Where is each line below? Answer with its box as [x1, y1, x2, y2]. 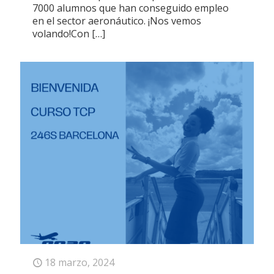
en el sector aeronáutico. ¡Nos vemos [32, 13, 201, 28]
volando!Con [32, 26, 89, 40]
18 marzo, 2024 [45, 256, 114, 269]
